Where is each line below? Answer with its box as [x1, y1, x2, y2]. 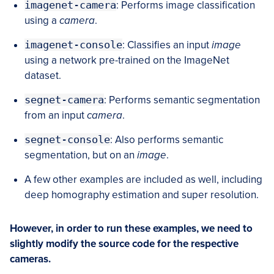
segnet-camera [24, 93, 104, 106]
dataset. [24, 68, 61, 82]
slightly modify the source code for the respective [10, 237, 239, 250]
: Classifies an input [122, 38, 212, 51]
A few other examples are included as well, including [24, 172, 262, 186]
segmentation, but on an [24, 148, 137, 161]
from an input [24, 108, 87, 122]
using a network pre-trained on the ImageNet [24, 53, 229, 67]
